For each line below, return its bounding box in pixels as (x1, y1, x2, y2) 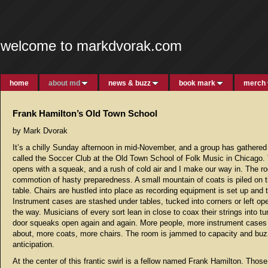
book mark (179, 79, 215, 87)
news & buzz (108, 79, 151, 87)
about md (48, 79, 80, 87)
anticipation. (13, 240, 54, 249)
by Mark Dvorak (13, 126, 68, 135)
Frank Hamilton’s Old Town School (13, 108, 157, 118)
